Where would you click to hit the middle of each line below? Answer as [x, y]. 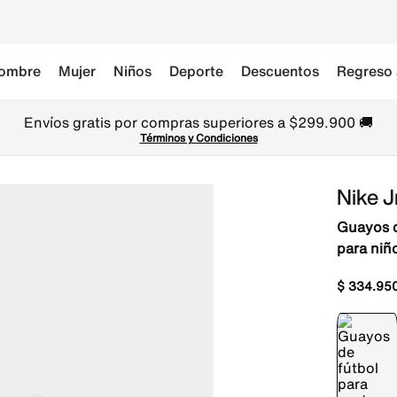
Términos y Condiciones [198, 138]
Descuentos [280, 71]
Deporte [196, 71]
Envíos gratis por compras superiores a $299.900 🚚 [198, 122]
